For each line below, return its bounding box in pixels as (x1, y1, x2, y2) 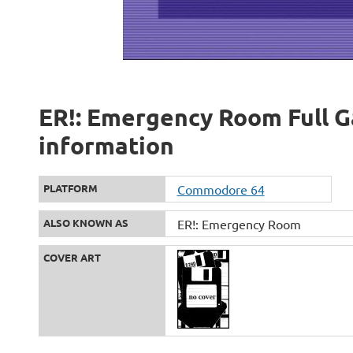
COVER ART (43, 251, 101, 265)
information (38, 131, 174, 161)
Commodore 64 (176, 181, 265, 198)
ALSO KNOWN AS (43, 216, 128, 230)
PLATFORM (43, 181, 98, 195)
